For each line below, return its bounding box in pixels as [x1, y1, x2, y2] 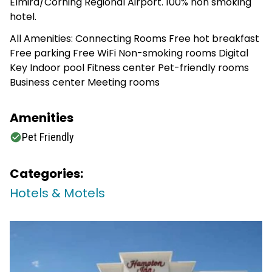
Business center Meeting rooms [10, 75, 160, 89]
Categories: [10, 165, 83, 182]
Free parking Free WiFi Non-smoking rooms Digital [10, 46, 248, 60]
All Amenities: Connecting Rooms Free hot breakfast [10, 32, 259, 46]
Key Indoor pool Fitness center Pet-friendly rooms [10, 61, 249, 75]
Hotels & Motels [10, 185, 105, 202]
